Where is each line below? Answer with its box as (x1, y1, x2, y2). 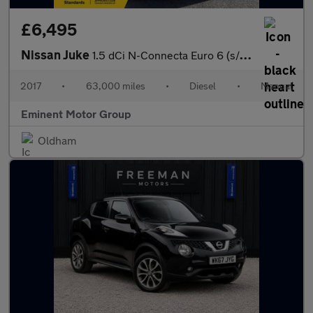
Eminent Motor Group (21, 107, 131, 120)
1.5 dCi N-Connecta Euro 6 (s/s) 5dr (92, 48, 240, 61)
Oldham (38, 133, 76, 147)
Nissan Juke (21, 47, 92, 62)
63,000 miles (85, 80, 145, 92)
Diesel (189, 80, 217, 92)
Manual (260, 80, 293, 92)
